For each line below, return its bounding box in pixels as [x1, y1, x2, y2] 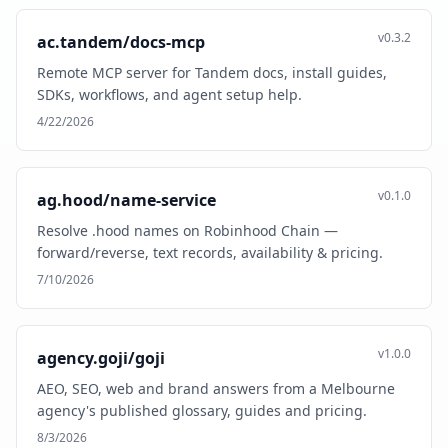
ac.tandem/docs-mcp [37, 31, 205, 53]
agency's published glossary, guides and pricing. [37, 401, 367, 420]
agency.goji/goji [37, 347, 165, 369]
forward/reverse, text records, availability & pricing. [37, 243, 383, 262]
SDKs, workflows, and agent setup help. [37, 85, 302, 104]
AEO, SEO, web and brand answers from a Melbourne [37, 379, 395, 398]
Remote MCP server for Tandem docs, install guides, [37, 63, 387, 82]
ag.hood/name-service [37, 189, 216, 211]
